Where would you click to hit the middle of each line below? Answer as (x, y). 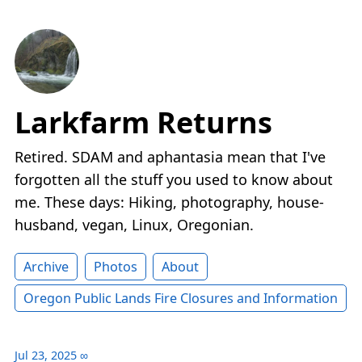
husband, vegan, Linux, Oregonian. (134, 225)
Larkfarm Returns (143, 123)
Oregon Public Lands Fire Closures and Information (181, 299)
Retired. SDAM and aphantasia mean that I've (170, 157)
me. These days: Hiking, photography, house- (169, 202)
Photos (115, 267)
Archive (46, 267)
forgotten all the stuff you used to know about (174, 180)
